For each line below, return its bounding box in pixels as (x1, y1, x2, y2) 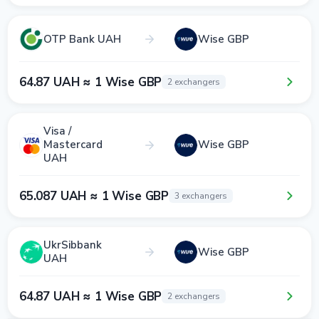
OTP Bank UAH (43, 31, 121, 46)
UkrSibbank (43, 238, 102, 252)
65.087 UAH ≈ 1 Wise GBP (19, 187, 169, 204)
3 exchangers (174, 190, 228, 202)
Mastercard (43, 137, 103, 152)
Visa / (43, 124, 71, 138)
